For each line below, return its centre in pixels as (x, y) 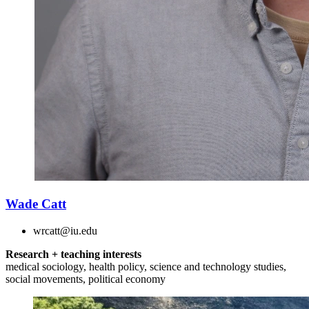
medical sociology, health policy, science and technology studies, (146, 266)
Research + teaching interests (73, 254)
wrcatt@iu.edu (65, 230)
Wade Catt (36, 204)
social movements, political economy (86, 279)
